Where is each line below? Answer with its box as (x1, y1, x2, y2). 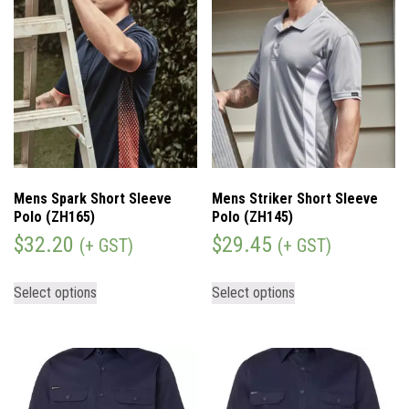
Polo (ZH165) (14, 208, 95, 226)
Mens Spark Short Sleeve (14, 190, 172, 208)
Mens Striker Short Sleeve (212, 190, 379, 208)
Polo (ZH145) (212, 208, 294, 226)
